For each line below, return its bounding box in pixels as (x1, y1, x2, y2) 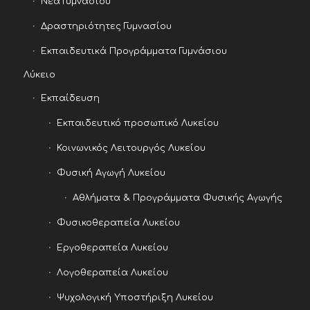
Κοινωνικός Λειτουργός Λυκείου (56, 143, 206, 154)
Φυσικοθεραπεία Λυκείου (56, 218, 180, 228)
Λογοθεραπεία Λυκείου (56, 268, 168, 278)
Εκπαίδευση (40, 93, 100, 104)
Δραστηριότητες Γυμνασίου (40, 21, 172, 32)
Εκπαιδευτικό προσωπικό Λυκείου (56, 118, 219, 129)
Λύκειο (23, 70, 55, 80)
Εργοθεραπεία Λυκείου (56, 243, 168, 253)
